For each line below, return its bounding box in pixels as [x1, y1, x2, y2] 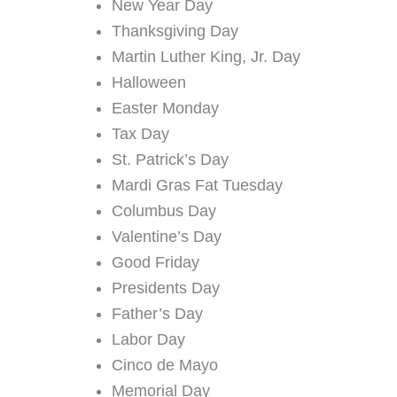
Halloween [112, 73, 186, 91]
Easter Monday [112, 98, 219, 117]
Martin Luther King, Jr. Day [112, 47, 300, 66]
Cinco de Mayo [112, 355, 218, 374]
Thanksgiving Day [112, 21, 238, 40]
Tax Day [112, 124, 169, 143]
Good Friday [112, 253, 199, 271]
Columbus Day [112, 201, 216, 220]
